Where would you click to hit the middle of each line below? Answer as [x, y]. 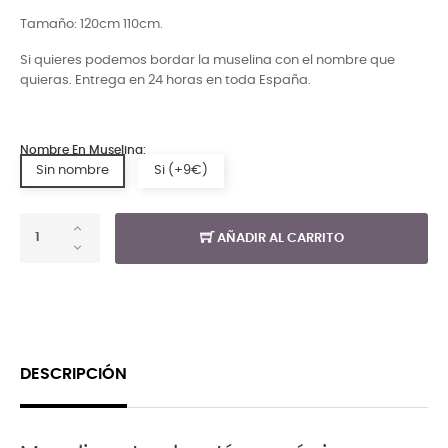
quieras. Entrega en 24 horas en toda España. [165, 80]
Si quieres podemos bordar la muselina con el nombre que [207, 60]
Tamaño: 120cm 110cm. [91, 24]
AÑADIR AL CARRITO [280, 238]
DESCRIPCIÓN [73, 374]
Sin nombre [72, 170]
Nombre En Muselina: [83, 149]
